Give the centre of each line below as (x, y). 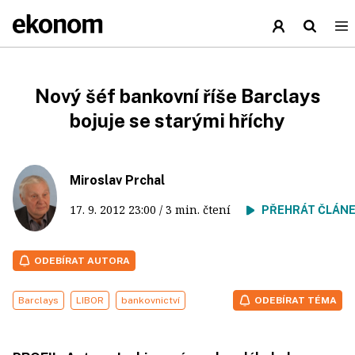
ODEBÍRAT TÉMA (296, 301)
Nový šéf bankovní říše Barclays (177, 96)
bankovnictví (151, 301)
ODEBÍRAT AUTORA (82, 261)
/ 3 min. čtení (201, 210)
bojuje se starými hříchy (177, 120)
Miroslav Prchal (117, 180)
